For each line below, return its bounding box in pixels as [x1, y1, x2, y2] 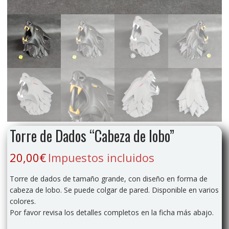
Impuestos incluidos [48, 149, 154, 165]
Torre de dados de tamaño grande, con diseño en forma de [9, 173, 208, 184]
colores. [9, 196, 36, 206]
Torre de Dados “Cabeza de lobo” [9, 125, 174, 146]
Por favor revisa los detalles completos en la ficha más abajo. [9, 207, 214, 217]
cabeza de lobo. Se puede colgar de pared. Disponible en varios [9, 185, 219, 195]
